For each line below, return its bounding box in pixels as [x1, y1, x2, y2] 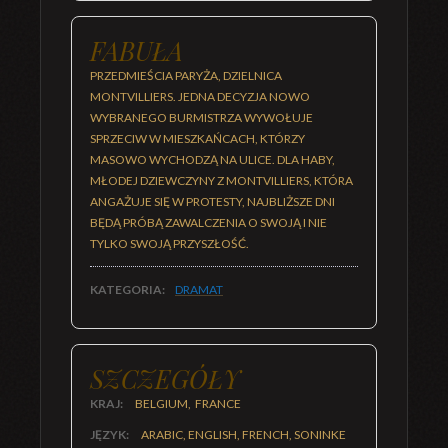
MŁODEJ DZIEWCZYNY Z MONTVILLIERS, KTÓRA [90, 173, 353, 188]
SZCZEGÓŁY [90, 361, 240, 395]
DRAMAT [175, 282, 223, 297]
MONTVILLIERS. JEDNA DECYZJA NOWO [90, 89, 310, 104]
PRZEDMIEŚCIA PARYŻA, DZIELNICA [90, 68, 282, 83]
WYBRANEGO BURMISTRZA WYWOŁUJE [90, 110, 313, 125]
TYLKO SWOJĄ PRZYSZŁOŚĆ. [90, 236, 249, 251]
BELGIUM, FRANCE [135, 396, 241, 411]
